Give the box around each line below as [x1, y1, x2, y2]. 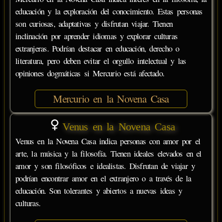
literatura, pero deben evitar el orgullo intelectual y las [15, 55, 186, 66]
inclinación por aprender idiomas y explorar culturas [15, 30, 178, 42]
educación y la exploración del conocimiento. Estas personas [15, 5, 203, 17]
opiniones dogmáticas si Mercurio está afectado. [15, 67, 165, 79]
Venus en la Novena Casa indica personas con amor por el [15, 135, 201, 147]
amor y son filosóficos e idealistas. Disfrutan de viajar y [15, 160, 195, 172]
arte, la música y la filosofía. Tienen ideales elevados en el [15, 148, 202, 160]
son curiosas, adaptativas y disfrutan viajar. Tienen [15, 17, 173, 29]
